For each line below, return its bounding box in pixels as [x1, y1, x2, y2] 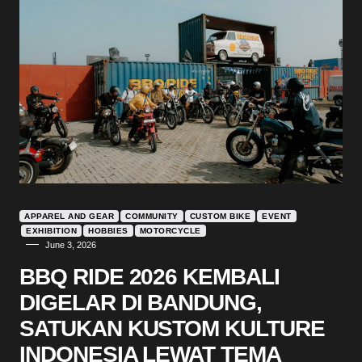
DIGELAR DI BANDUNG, [19, 289, 263, 315]
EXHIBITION [26, 225, 77, 235]
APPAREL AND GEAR [24, 211, 114, 221]
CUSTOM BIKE [189, 211, 250, 221]
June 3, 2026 [45, 239, 96, 250]
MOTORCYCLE [139, 225, 201, 235]
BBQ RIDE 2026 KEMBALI [19, 263, 280, 289]
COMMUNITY [125, 211, 179, 221]
